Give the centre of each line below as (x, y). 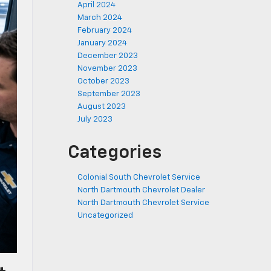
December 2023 (108, 56)
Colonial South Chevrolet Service (139, 178)
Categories (115, 153)
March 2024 (100, 18)
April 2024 (96, 5)
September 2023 (109, 94)
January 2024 (102, 43)
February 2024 (105, 31)
